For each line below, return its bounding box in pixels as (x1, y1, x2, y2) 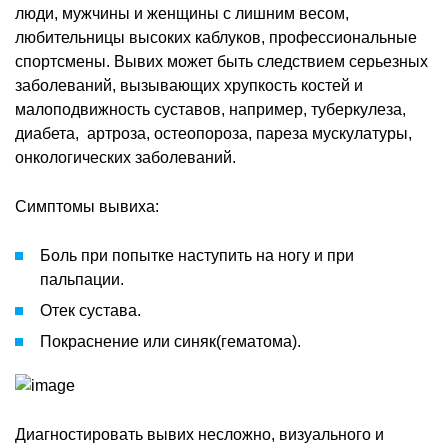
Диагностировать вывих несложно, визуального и (15, 425, 384, 443)
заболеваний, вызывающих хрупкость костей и (15, 76, 363, 94)
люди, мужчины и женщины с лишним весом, (15, 4, 349, 22)
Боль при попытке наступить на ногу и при (40, 246, 354, 264)
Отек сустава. (40, 301, 141, 319)
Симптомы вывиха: (15, 197, 159, 215)
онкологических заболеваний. (15, 148, 236, 166)
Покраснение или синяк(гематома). (40, 332, 301, 350)
